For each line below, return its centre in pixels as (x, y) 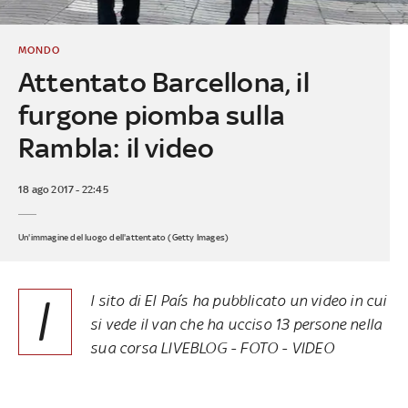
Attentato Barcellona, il (163, 82)
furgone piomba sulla (151, 115)
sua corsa (126, 347)
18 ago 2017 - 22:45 (63, 189)
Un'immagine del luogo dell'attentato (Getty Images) (123, 237)
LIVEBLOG (194, 347)
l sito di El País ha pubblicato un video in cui (239, 300)
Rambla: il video (116, 148)
